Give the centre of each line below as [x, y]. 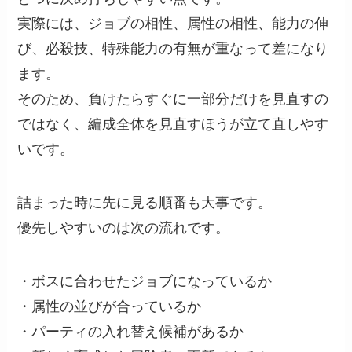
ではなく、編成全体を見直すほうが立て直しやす [173, 125]
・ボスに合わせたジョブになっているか [145, 281]
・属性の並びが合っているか [110, 306]
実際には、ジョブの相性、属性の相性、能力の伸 [173, 24]
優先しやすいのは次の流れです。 [124, 228]
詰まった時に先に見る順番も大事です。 [145, 203]
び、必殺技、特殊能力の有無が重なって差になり [173, 49]
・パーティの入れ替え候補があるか [131, 331]
